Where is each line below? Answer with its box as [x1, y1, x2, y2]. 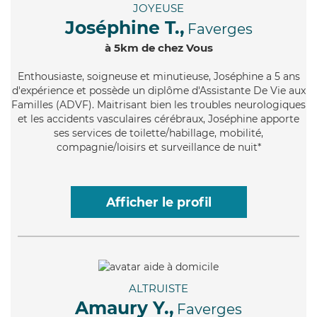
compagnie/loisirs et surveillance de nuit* [56, 141, 261, 154]
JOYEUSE [133, 1, 184, 16]
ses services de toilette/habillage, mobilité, [54, 127, 263, 140]
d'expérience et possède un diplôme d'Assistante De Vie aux [11, 84, 306, 98]
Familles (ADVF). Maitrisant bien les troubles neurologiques [11, 98, 306, 112]
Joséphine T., [64, 17, 185, 39]
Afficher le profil [105, 195, 212, 210]
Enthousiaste [17, 70, 82, 83]
